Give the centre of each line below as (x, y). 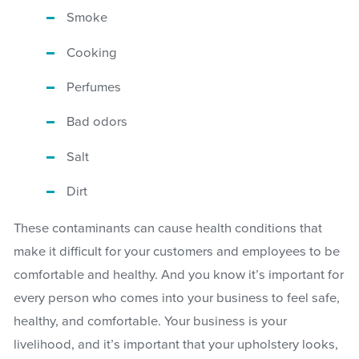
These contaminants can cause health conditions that (167, 229)
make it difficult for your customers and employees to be (176, 252)
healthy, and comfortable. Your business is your (150, 322)
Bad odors (97, 122)
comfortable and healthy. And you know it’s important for (178, 275)
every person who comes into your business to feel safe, (176, 298)
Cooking (92, 52)
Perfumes (94, 88)
